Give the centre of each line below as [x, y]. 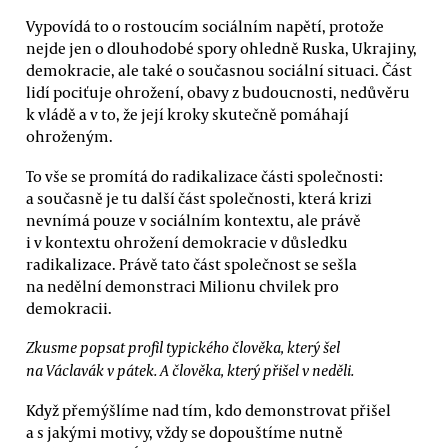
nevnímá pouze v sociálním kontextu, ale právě [193, 219]
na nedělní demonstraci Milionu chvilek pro [182, 285]
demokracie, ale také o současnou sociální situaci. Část [219, 70]
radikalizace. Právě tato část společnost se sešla [191, 263]
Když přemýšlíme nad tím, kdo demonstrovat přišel [208, 410]
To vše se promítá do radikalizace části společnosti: [204, 175]
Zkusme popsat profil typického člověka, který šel [183, 346]
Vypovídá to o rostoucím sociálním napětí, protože [205, 26]
